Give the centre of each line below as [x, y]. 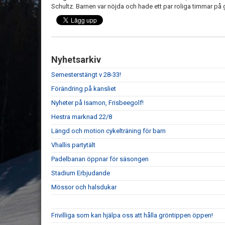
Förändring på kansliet [84, 89]
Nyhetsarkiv [76, 60]
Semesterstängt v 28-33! [86, 75]
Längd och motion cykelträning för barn [108, 131]
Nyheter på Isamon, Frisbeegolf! [97, 103]
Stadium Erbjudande [81, 173]
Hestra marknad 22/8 [82, 117]
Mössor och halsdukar [84, 187]
